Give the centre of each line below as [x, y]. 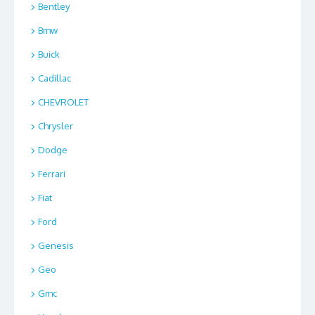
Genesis [56, 246]
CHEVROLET [63, 102]
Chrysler [56, 126]
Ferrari [52, 174]
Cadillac [54, 78]
